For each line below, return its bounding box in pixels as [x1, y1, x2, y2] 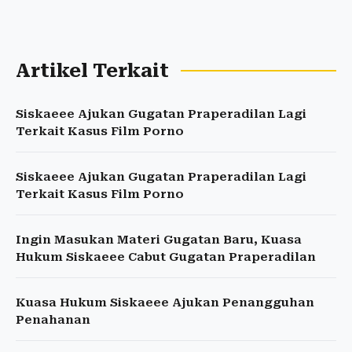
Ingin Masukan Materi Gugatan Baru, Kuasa [16, 233, 302, 247]
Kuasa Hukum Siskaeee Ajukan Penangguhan [16, 295, 314, 310]
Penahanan [16, 313, 90, 327]
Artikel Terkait [16, 60, 169, 82]
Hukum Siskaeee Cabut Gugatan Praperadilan [16, 250, 316, 264]
